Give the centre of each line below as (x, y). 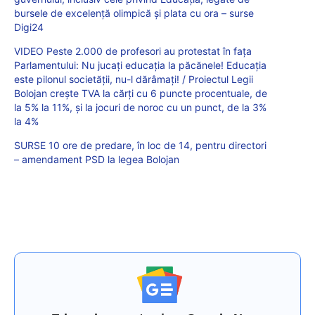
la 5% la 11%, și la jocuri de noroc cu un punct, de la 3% (140, 108)
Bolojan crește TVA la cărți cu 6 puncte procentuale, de (141, 94)
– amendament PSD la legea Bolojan (97, 160)
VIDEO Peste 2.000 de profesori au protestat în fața (133, 51)
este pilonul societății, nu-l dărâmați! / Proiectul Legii (134, 79)
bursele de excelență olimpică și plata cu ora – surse (134, 13)
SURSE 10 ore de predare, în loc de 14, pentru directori (140, 146)
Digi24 (29, 27)
